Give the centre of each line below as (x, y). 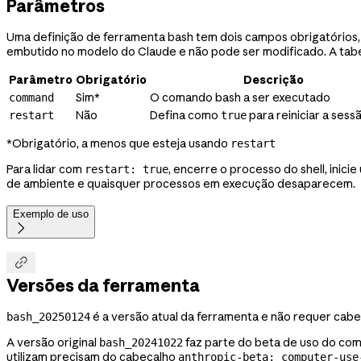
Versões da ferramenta (103, 286)
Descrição (274, 80)
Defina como (185, 116)
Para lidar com (46, 170)
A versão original (53, 343)
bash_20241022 (141, 343)
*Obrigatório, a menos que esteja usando (118, 144)
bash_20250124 (48, 317)
